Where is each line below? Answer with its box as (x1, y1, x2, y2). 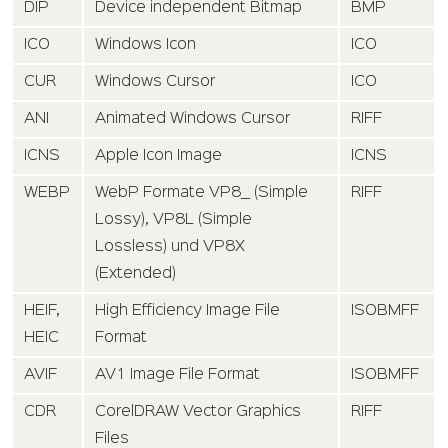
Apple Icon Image (95, 148, 223, 163)
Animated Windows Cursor (95, 111, 291, 126)
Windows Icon (95, 37, 197, 52)
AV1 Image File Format (95, 367, 261, 382)
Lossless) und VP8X (95, 239, 246, 254)
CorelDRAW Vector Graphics (95, 404, 302, 419)
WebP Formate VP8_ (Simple (95, 185, 309, 200)
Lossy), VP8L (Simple (95, 212, 253, 227)
